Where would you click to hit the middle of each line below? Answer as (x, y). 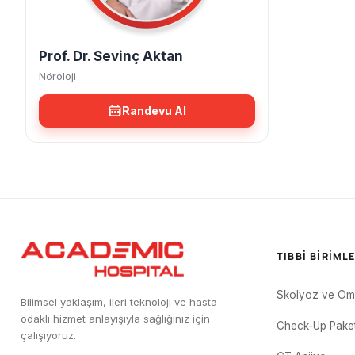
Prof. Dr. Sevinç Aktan (111, 56)
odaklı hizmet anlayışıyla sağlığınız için (115, 319)
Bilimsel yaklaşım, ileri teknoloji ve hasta (119, 302)
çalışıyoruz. (48, 335)
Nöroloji (57, 76)
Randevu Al (154, 111)
